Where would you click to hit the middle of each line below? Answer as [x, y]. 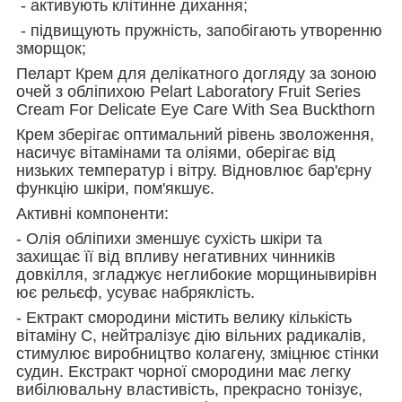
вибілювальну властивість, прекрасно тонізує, [189, 389]
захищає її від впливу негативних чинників [176, 256]
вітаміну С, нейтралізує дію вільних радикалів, [191, 335]
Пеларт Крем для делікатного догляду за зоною [197, 73]
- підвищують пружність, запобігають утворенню [199, 30]
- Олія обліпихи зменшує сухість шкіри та [169, 238]
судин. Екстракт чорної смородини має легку [184, 371]
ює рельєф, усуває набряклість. [135, 292]
